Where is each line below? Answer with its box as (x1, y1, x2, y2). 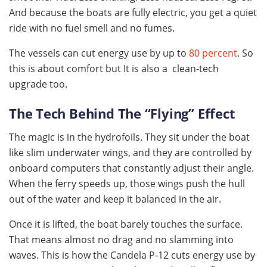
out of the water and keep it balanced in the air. (9, 192, 221, 206)
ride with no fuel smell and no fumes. (9, 21, 175, 35)
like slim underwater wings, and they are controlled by (9, 145, 252, 159)
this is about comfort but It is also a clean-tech (9, 62, 219, 76)
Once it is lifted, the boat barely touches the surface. (9, 217, 243, 231)
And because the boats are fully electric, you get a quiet (9, 6, 257, 20)
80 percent (189, 46, 237, 60)
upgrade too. (9, 77, 67, 91)
